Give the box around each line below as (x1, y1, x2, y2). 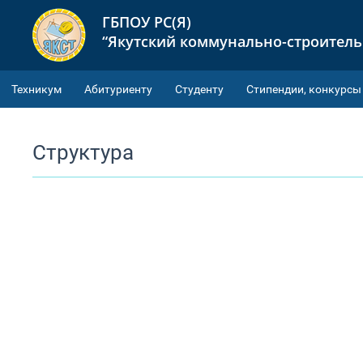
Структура (32, 140, 134, 164)
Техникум (11, 83, 62, 96)
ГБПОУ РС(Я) (102, 12, 191, 32)
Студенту (175, 83, 224, 96)
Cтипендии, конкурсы (246, 83, 361, 96)
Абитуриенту (84, 83, 152, 96)
